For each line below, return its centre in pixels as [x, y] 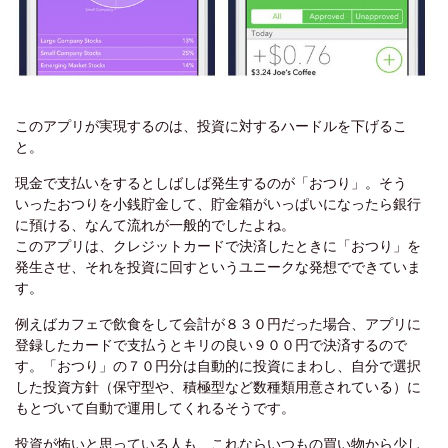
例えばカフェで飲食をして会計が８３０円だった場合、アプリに [218, 324]
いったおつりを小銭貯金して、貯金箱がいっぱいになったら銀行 [218, 204]
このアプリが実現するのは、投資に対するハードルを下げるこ [211, 126]
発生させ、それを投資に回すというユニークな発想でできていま [218, 267]
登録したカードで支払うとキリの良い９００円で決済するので [211, 345]
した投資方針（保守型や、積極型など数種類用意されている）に [218, 387]
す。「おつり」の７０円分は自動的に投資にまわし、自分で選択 [218, 366]
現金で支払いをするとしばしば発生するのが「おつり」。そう [211, 183]
